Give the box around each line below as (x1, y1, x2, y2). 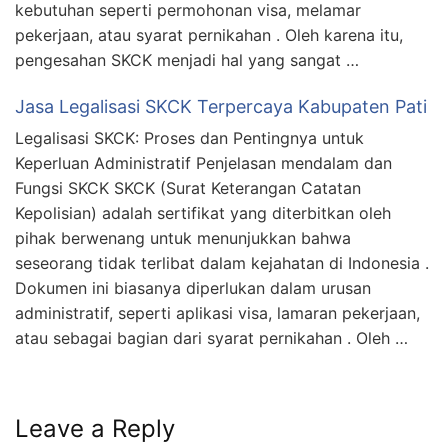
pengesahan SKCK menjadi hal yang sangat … (15, 49, 359, 70)
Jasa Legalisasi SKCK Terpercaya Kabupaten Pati (15, 95, 427, 117)
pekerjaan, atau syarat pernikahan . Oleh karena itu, (15, 24, 403, 45)
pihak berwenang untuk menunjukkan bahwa (15, 227, 351, 248)
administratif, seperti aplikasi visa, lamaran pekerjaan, (15, 302, 420, 323)
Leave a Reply (15, 413, 175, 443)
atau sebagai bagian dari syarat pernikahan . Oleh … (15, 327, 408, 348)
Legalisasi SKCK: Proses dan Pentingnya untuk (15, 127, 364, 148)
